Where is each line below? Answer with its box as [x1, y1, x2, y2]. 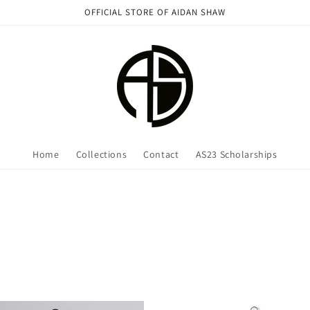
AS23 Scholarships [195, 147, 277, 161]
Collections [75, 147, 127, 161]
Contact [143, 147, 179, 161]
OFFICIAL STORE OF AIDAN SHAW [84, 6, 226, 18]
